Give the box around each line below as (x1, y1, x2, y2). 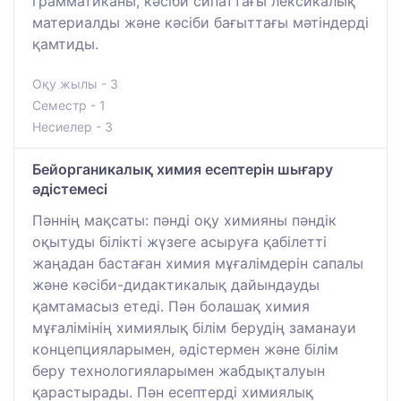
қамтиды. (32, 34, 98, 53)
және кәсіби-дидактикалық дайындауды (32, 275, 320, 294)
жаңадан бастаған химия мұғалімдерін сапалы (32, 253, 363, 272)
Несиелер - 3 (32, 118, 113, 134)
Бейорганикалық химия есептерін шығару (32, 159, 333, 178)
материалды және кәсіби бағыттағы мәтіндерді (32, 13, 369, 31)
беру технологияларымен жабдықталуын (32, 361, 325, 380)
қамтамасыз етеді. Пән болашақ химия (32, 296, 310, 315)
